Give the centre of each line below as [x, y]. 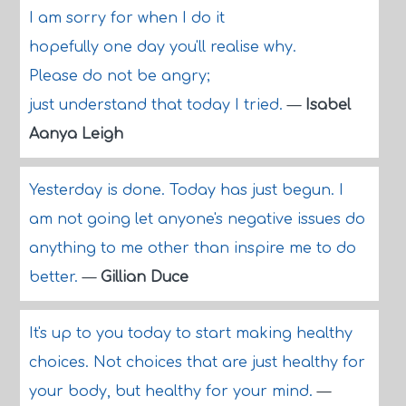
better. [55, 277]
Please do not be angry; [119, 76]
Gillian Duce [144, 277]
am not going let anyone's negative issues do [197, 219]
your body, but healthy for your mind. [173, 391]
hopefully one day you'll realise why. [162, 47]
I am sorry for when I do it [126, 18]
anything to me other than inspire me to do [192, 248]
